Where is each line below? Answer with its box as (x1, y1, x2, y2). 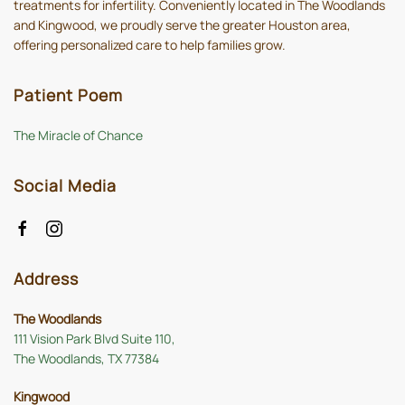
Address (14, 268, 79, 290)
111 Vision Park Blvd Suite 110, (14, 330, 175, 348)
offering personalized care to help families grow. (14, 36, 286, 54)
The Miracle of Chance (14, 127, 143, 145)
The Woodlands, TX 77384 (14, 350, 159, 368)
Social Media (14, 174, 117, 197)
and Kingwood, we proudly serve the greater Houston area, (14, 16, 351, 34)
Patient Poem (14, 84, 123, 107)
